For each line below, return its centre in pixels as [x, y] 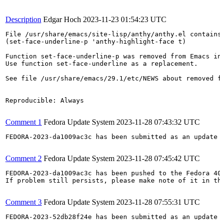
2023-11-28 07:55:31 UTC [158, 202]
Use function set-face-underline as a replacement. [102, 64]
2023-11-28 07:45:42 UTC [158, 158]
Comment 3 [24, 202]
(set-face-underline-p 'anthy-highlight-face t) [96, 41]
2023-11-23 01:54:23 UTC [125, 19]
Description [23, 19]
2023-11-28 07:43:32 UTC [158, 122]
